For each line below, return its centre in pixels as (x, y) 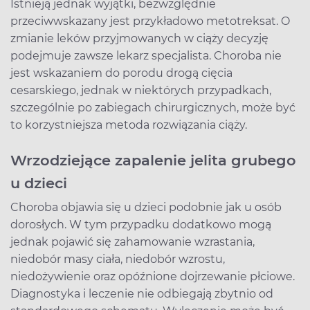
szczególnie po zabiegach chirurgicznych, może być (153, 107)
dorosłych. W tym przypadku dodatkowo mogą (141, 224)
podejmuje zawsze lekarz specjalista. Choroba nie (146, 55)
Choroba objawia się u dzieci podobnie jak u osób (146, 207)
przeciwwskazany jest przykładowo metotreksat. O (150, 21)
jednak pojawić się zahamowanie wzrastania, (133, 241)
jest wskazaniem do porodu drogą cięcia (121, 73)
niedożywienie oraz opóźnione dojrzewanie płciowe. (153, 276)
